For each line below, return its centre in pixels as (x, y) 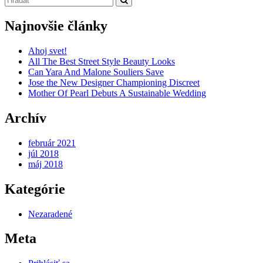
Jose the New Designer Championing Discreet (114, 82)
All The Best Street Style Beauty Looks (102, 61)
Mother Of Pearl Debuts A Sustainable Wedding (117, 93)
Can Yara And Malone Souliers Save (96, 72)
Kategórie (35, 189)
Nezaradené (50, 214)
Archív (26, 118)
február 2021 (52, 143)
